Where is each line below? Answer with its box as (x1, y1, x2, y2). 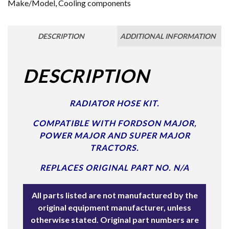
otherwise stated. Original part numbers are (30, 214, 199, 224)
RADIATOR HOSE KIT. (70, 98, 159, 108)
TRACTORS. (90, 142, 139, 152)
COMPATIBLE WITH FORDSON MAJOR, (32, 118, 197, 128)
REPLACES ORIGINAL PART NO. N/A (40, 162, 189, 172)
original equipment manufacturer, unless (38, 202, 191, 212)
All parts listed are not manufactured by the (31, 190, 198, 200)
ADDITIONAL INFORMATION (120, 31, 216, 40)
